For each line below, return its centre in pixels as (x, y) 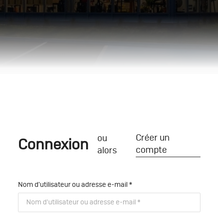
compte (151, 150)
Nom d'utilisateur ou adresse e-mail (73, 185)
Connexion (53, 145)
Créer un (153, 138)
